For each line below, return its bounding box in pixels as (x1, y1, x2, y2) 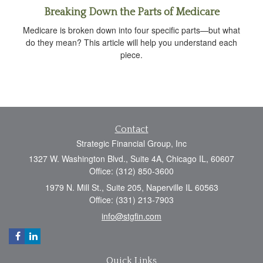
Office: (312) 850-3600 (89, 165, 174, 177)
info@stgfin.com (102, 210, 161, 222)
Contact (114, 124, 149, 135)
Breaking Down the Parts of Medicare (43, 6, 220, 19)
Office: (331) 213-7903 (89, 194, 174, 206)
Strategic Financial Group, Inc (76, 137, 187, 150)
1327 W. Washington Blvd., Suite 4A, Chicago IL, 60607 (29, 153, 234, 165)
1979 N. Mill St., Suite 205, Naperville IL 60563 (45, 181, 218, 194)
